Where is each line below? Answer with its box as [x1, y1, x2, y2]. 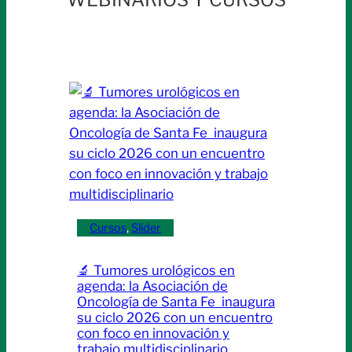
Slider [131, 221, 161, 236]
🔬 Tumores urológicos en [77, 262, 235, 279]
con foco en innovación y [77, 325, 229, 342]
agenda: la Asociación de [77, 278, 228, 295]
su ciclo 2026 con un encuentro [77, 310, 273, 326]
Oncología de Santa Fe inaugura [77, 294, 275, 310]
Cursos [90, 221, 126, 236]
